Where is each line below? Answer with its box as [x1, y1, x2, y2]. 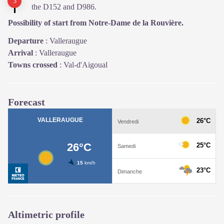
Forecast [8, 96, 45, 107]
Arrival [8, 48, 33, 57]
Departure [8, 36, 43, 45]
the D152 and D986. [31, 2, 96, 11]
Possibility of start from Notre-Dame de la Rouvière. [8, 18, 183, 27]
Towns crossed [8, 60, 57, 69]
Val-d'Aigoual [63, 60, 107, 69]
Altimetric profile [8, 209, 84, 220]
